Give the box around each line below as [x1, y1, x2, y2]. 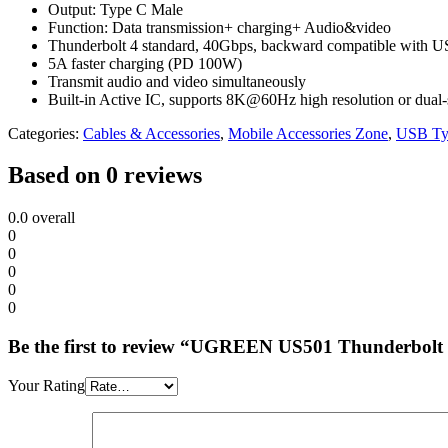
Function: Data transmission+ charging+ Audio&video [48, 18, 391, 36]
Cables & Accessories [83, 124, 220, 142]
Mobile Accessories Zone [228, 124, 388, 142]
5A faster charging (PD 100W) [48, 54, 242, 72]
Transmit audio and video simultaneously [48, 72, 306, 90]
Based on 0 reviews [8, 162, 202, 189]
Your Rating [8, 376, 85, 394]
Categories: [8, 124, 83, 142]
